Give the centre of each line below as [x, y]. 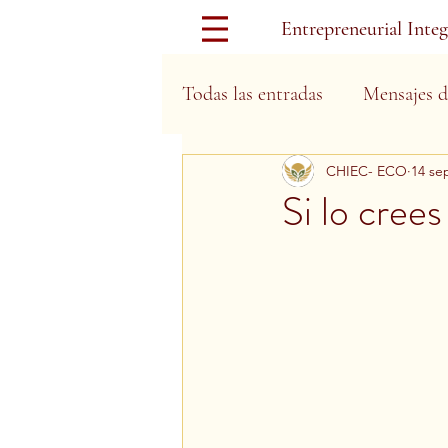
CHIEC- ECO [366, 170]
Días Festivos [274, 174]
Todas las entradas [252, 94]
